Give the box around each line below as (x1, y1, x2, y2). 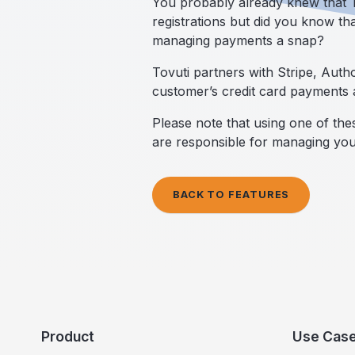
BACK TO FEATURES (173, 188, 290, 200)
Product (41, 327, 94, 345)
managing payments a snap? (152, 32, 324, 48)
